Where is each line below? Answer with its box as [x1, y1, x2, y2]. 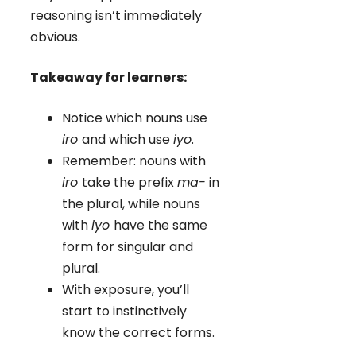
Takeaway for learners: [30, 68, 187, 87]
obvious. [30, 27, 80, 46]
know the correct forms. [62, 323, 215, 342]
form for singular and [62, 237, 193, 256]
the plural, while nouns [62, 194, 200, 213]
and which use [82, 130, 173, 149]
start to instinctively [62, 301, 187, 320]
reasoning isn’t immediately [30, 6, 202, 25]
